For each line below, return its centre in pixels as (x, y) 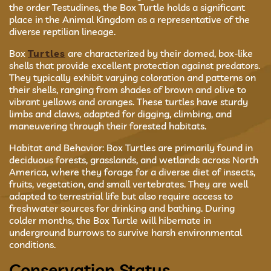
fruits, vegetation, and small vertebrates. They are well (129, 184)
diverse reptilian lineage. (62, 31)
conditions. (32, 244)
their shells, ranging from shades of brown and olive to (128, 90)
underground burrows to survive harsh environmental (126, 232)
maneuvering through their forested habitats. (108, 126)
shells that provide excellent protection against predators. (135, 65)
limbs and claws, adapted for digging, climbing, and (120, 114)
